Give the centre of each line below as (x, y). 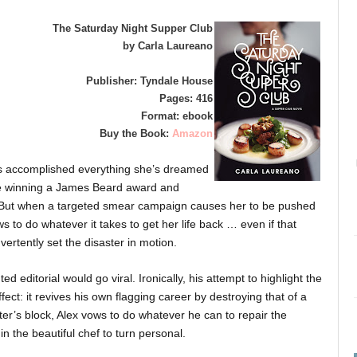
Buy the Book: (136, 133)
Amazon (192, 133)
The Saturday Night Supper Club (133, 28)
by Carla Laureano (168, 45)
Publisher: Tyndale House (149, 80)
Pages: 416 (186, 98)
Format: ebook (177, 116)
